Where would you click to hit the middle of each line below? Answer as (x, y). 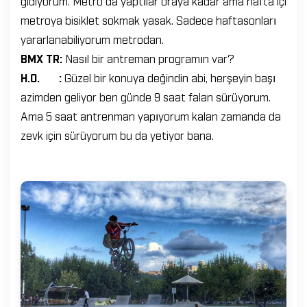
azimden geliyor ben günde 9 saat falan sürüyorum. (146, 96)
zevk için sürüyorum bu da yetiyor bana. (117, 135)
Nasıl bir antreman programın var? (150, 58)
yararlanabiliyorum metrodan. (92, 39)
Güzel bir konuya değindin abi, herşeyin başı (170, 77)
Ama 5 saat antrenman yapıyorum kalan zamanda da (151, 115)
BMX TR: (43, 58)
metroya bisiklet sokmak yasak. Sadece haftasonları (148, 20)
